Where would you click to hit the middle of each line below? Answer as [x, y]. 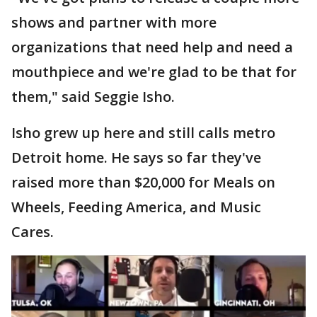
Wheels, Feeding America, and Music [136, 207]
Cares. [33, 232]
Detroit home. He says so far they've [136, 157]
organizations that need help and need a [152, 47]
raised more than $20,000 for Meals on [143, 182]
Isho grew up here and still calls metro [143, 133]
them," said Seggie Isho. [93, 97]
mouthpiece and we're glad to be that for [154, 72]
